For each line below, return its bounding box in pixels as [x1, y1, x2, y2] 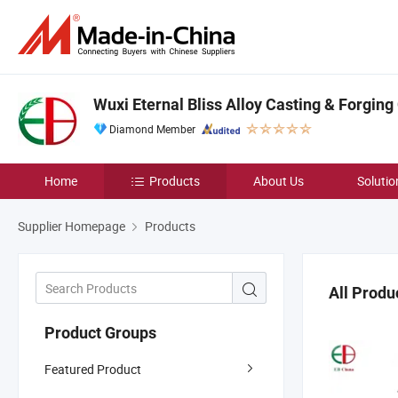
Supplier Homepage [18, 218, 125, 235]
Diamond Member [109, 122, 195, 136]
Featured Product [44, 360, 141, 378]
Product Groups [44, 322, 156, 342]
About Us [253, 172, 304, 189]
